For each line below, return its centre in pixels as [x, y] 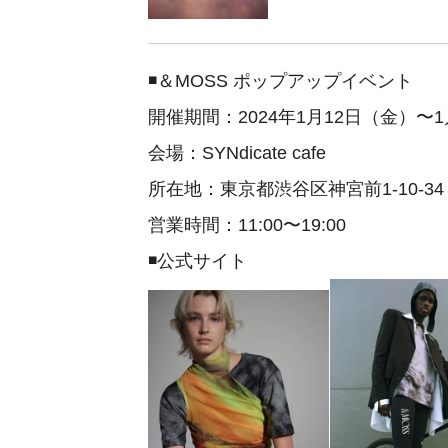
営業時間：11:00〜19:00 [247, 225]
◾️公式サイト [197, 261]
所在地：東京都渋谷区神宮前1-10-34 [296, 189]
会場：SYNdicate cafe [237, 153]
